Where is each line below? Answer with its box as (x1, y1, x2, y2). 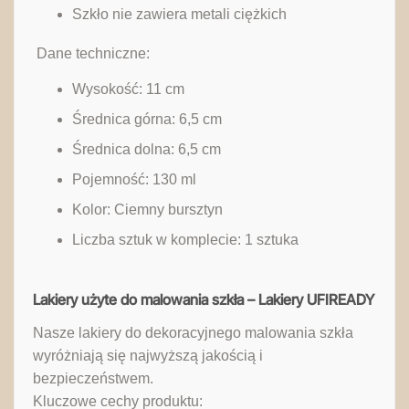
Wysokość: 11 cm (71, 81, 184, 98)
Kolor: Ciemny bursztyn (71, 202, 223, 218)
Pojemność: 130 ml (71, 172, 196, 188)
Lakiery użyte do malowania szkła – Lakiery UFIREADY (33, 290, 374, 309)
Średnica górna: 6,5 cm (71, 111, 222, 128)
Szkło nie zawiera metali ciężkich (71, 6, 287, 23)
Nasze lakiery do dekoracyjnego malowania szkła (33, 325, 353, 341)
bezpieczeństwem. (33, 371, 153, 387)
